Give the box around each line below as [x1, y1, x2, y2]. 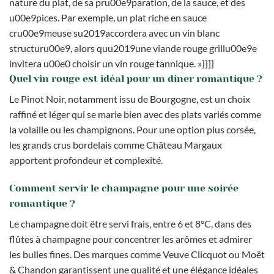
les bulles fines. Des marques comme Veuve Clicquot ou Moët [9, 248, 265, 260]
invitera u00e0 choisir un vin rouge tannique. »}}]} [9, 57, 214, 69]
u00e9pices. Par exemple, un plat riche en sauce [9, 11, 207, 23]
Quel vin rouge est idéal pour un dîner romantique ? [9, 72, 262, 84]
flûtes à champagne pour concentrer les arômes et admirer [9, 232, 252, 245]
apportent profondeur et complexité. [9, 154, 163, 166]
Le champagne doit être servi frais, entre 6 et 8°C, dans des [9, 217, 251, 229]
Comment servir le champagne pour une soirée [9, 182, 239, 194]
